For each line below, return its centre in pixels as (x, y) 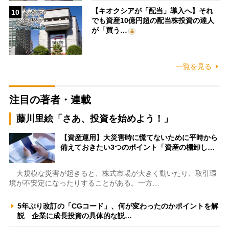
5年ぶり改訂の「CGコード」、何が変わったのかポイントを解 (118, 206)
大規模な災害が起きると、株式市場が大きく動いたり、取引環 (113, 173)
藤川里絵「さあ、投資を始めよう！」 (94, 118)
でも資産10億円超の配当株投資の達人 (153, 20)
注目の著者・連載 (50, 99)
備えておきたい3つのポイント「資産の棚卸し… (137, 147)
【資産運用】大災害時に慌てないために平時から (139, 137)
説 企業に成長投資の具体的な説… (74, 215)
